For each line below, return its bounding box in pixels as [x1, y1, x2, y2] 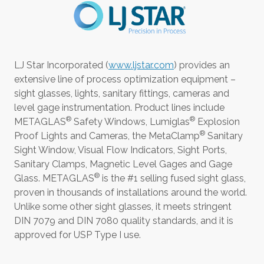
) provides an [174, 59, 230, 71]
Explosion [195, 115, 240, 127]
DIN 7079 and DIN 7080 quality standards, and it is [14, 214, 233, 226]
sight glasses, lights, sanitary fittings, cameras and [14, 87, 229, 99]
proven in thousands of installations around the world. [14, 186, 247, 198]
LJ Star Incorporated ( [14, 59, 108, 71]
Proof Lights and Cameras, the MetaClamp [14, 130, 200, 141]
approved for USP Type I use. [14, 229, 141, 240]
